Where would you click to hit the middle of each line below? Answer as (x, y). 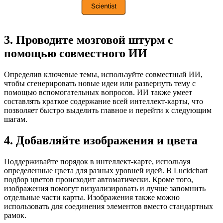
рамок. (15, 215)
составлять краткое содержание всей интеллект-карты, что (104, 101)
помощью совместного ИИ (76, 53)
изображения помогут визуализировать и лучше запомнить (105, 188)
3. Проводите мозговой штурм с (89, 40)
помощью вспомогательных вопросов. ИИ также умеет (98, 92)
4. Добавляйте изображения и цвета (101, 140)
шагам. (16, 119)
